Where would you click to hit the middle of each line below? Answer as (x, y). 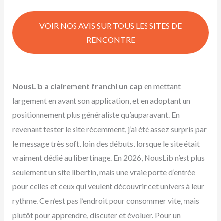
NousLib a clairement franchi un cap (77, 86)
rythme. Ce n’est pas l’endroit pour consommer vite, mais (106, 201)
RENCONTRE (110, 40)
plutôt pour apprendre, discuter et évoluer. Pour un (96, 215)
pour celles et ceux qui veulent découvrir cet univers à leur (108, 186)
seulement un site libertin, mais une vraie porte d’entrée (104, 172)
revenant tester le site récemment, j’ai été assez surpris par (109, 129)
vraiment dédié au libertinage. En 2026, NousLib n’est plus (108, 158)
